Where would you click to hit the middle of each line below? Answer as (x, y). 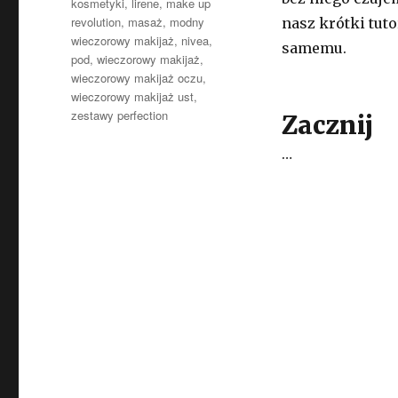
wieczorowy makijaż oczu (137, 78)
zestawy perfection (120, 115)
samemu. (314, 48)
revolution (96, 22)
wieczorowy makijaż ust (133, 96)
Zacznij (327, 125)
